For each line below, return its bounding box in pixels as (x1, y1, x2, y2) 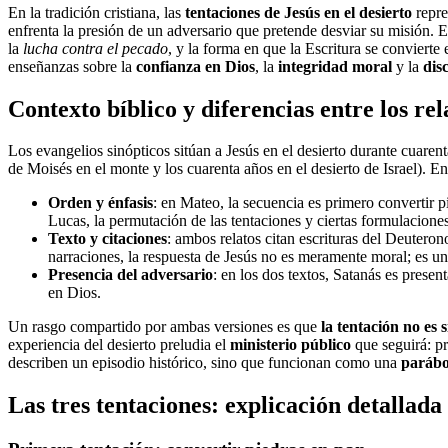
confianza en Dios (136, 57, 255, 75)
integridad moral (278, 57, 392, 75)
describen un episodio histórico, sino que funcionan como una (8, 354, 401, 372)
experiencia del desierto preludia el (8, 336, 230, 354)
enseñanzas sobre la (8, 57, 136, 75)
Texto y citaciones (48, 230, 167, 248)
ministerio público (230, 336, 351, 354)
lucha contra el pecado (19, 39, 168, 57)
